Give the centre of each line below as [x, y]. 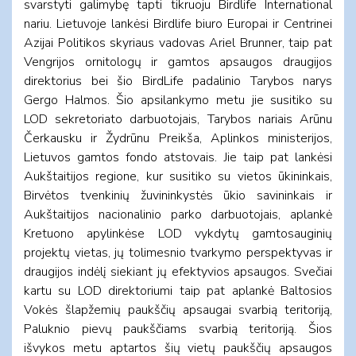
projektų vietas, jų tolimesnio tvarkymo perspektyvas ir [178, 252]
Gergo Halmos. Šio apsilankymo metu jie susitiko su [178, 100]
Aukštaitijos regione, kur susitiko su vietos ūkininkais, [178, 176]
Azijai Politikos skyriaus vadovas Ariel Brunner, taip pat [178, 43]
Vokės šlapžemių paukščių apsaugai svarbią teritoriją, [178, 310]
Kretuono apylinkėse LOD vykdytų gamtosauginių [178, 233]
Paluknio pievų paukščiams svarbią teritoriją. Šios [178, 329]
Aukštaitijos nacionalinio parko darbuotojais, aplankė [178, 214]
